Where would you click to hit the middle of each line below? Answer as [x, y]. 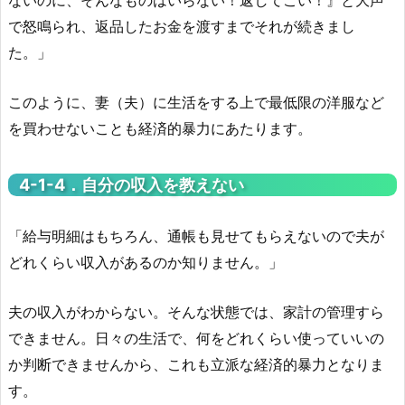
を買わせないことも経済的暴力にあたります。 [160, 128]
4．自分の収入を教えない [149, 184]
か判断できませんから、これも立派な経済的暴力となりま [196, 365]
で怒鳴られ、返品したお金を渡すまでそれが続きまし [182, 26]
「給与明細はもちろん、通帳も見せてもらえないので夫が [196, 235]
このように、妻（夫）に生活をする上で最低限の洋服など [196, 102]
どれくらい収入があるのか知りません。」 [146, 262]
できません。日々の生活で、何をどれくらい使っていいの [196, 339]
